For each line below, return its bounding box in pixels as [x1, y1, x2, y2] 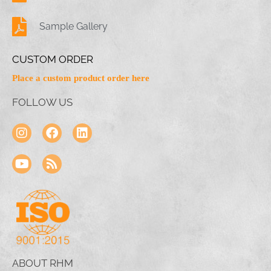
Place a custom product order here [12, 73, 149, 83]
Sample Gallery [39, 21, 108, 33]
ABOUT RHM [12, 257, 73, 270]
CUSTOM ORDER [12, 53, 93, 66]
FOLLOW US [12, 96, 73, 109]
